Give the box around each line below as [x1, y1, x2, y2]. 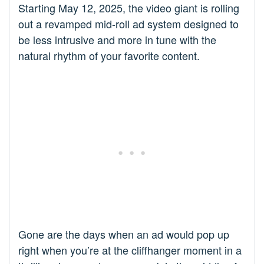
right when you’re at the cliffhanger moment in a [18, 242, 242, 258]
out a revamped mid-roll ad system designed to [18, 16, 239, 32]
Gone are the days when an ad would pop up [18, 226, 229, 242]
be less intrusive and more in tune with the [18, 32, 216, 48]
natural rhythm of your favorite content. [18, 48, 200, 64]
